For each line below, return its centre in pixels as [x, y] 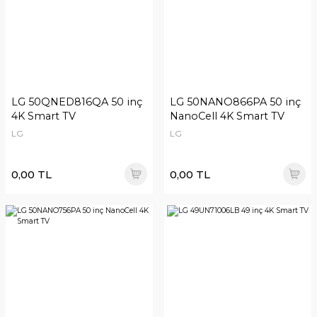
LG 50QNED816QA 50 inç [77, 102]
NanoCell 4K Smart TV [227, 116]
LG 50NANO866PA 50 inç [235, 102]
